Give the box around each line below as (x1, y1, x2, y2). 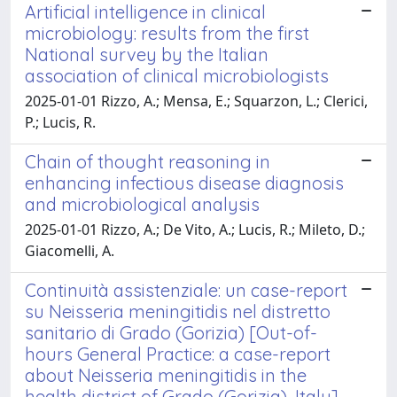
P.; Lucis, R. (25, 112, 96, 132)
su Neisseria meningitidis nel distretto (25, 300, 331, 323)
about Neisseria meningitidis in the (25, 363, 307, 386)
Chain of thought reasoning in (25, 150, 270, 173)
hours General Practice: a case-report (25, 342, 331, 365)
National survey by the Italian (25, 43, 269, 66)
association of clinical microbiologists (25, 64, 329, 87)
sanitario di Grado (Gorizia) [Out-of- (25, 321, 317, 344)
